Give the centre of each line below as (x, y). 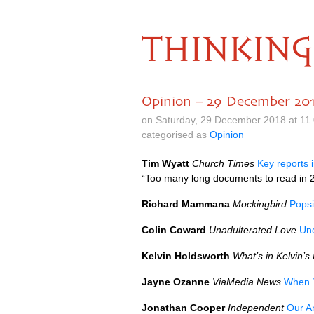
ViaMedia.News (247, 282)
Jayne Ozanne (176, 282)
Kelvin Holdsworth (186, 256)
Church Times (223, 163)
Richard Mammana (186, 204)
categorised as (176, 135)
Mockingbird (260, 204)
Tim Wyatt (165, 163)
